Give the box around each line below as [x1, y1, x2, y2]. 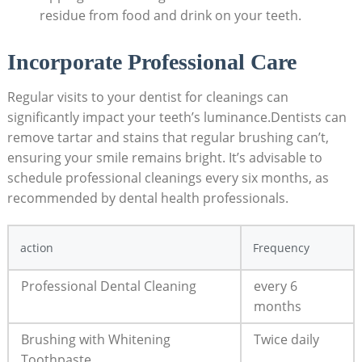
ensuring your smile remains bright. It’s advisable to [6, 149, 322, 167]
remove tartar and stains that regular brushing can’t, [6, 128, 329, 147]
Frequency [252, 240, 309, 256]
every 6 [253, 277, 297, 296]
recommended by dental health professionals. [6, 189, 288, 208]
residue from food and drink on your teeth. [39, 6, 301, 24]
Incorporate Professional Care [6, 49, 297, 75]
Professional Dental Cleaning [20, 277, 196, 296]
